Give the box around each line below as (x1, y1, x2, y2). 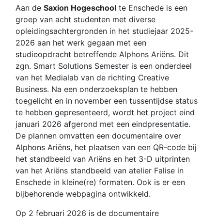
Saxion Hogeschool (44, 3, 116, 13)
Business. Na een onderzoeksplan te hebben (15, 84, 177, 94)
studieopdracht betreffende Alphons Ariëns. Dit (15, 49, 189, 59)
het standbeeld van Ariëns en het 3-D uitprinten (15, 154, 190, 164)
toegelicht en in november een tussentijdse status (15, 96, 198, 106)
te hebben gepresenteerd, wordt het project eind (15, 108, 195, 117)
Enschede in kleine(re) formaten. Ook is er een (15, 177, 185, 187)
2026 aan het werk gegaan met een (15, 38, 146, 47)
